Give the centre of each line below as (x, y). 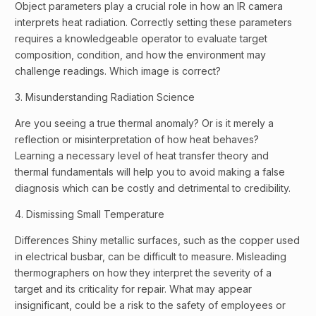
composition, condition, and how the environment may (140, 55)
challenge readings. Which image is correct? (118, 71)
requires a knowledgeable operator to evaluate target (141, 39)
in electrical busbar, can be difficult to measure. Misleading (151, 257)
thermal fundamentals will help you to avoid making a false (150, 172)
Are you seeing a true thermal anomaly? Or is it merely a (144, 123)
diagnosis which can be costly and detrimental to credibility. (153, 188)
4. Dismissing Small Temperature (90, 214)
